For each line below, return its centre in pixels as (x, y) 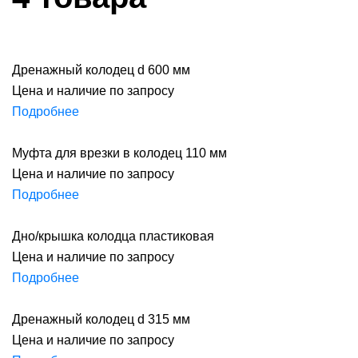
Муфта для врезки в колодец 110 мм (119, 153)
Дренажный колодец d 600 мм (101, 70)
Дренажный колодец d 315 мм (101, 319)
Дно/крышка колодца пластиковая (113, 236)
